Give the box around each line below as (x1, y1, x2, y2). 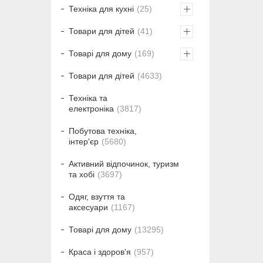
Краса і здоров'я (69, 247, 131, 257)
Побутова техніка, (69, 126, 137, 136)
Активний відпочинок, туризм (69, 159, 179, 169)
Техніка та (69, 93, 107, 103)
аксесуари (69, 203, 108, 213)
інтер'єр (69, 137, 99, 147)
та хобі (69, 170, 95, 180)
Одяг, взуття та (69, 192, 125, 202)
